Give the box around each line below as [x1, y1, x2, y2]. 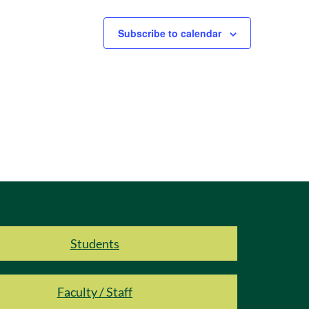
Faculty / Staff [57, 284, 132, 299]
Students [70, 236, 119, 251]
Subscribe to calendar [118, 26, 221, 40]
